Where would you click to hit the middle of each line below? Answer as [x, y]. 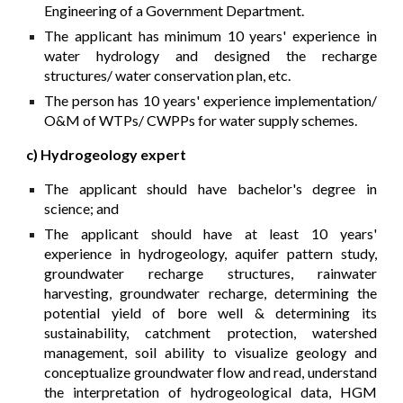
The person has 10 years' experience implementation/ [210, 101]
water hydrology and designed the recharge [210, 56]
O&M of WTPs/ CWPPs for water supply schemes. [201, 121]
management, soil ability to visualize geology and [210, 353]
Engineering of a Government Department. [175, 11]
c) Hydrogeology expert [107, 155]
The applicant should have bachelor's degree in [210, 189]
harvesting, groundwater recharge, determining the [210, 293]
